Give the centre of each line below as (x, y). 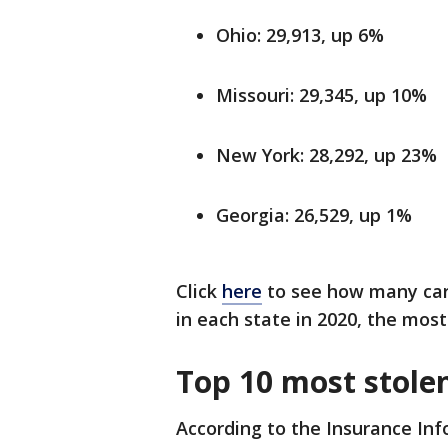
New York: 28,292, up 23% (326, 155)
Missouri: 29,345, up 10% (321, 95)
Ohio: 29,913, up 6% (300, 35)
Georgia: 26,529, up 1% (314, 215)
